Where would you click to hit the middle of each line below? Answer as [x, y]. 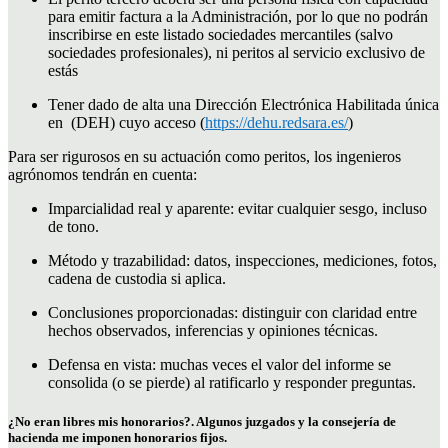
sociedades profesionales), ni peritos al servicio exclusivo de [236, 52]
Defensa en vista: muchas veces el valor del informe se [219, 364]
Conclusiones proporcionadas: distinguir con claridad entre [232, 312]
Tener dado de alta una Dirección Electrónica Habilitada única [243, 104]
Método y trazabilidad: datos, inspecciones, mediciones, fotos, [242, 260]
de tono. [73, 226]
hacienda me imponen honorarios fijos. [117, 437]
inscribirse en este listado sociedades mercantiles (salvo [220, 34]
